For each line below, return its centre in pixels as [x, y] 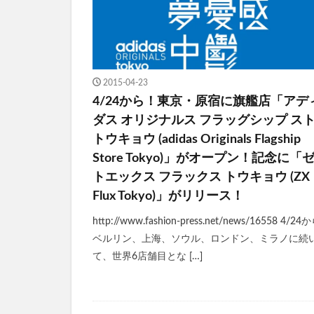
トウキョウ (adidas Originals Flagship [197, 140]
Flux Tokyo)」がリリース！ [168, 197]
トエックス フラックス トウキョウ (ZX [201, 178]
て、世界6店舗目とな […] [148, 257]
